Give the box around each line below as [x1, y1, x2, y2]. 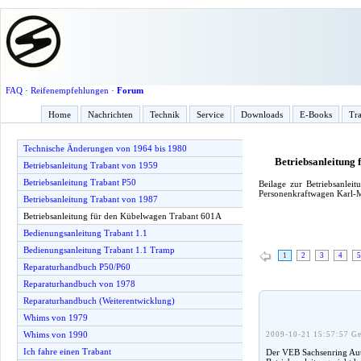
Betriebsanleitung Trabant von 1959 [23, 160, 158, 170]
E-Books [300, 110, 332, 119]
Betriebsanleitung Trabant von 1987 [23, 194, 158, 204]
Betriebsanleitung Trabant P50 [23, 177, 136, 187]
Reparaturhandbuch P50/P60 [23, 262, 131, 272]
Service [197, 110, 224, 119]
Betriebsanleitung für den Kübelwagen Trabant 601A [23, 211, 222, 221]
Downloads [241, 110, 283, 119]
